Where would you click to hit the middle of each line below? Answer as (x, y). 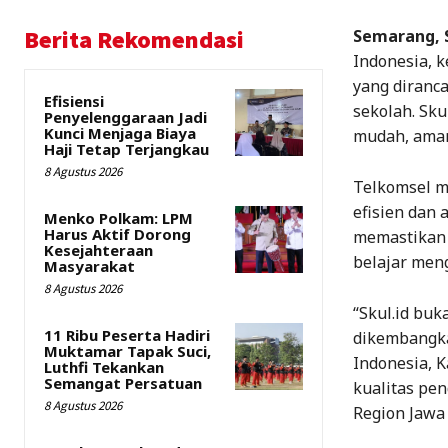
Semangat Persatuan (123, 383)
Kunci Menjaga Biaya (120, 133)
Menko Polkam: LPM (118, 218)
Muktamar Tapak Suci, (127, 351)
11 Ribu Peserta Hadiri (127, 335)
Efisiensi (74, 101)
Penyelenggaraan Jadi (125, 117)
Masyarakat (89, 266)
